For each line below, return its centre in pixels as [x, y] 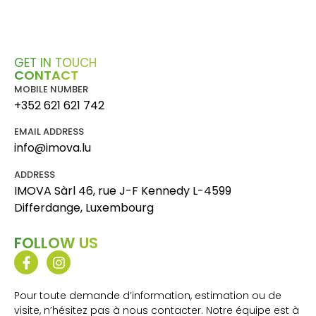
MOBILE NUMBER [51, 89]
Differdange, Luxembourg [84, 207]
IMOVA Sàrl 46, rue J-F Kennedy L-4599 [123, 190]
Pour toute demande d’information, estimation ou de [148, 296]
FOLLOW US [56, 243]
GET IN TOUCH [55, 62]
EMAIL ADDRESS [49, 132]
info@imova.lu [53, 148]
